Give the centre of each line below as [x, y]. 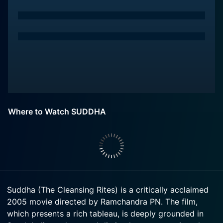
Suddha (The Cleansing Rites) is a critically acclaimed [108, 190]
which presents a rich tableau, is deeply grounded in [105, 214]
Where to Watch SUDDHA [57, 111]
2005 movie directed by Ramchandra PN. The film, [102, 202]
